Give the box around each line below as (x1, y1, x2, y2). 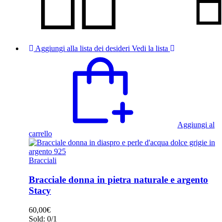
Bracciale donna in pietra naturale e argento (29, 174, 208, 185)
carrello (29, 129, 52, 138)
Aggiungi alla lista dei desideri (35, 44, 130, 53)
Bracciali (29, 156, 56, 165)
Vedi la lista (132, 44, 168, 53)
